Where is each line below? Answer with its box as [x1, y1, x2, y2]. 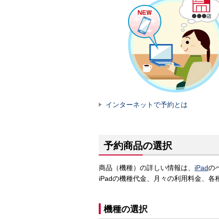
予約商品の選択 [104, 140, 172, 151]
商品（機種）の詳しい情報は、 [99, 164, 195, 172]
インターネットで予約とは [106, 101, 188, 109]
